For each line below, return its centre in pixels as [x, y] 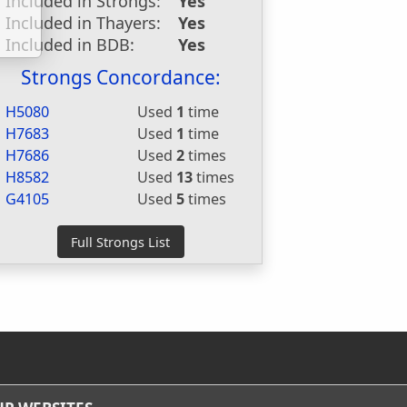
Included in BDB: [70, 45]
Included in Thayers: [84, 23]
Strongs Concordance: [120, 77]
